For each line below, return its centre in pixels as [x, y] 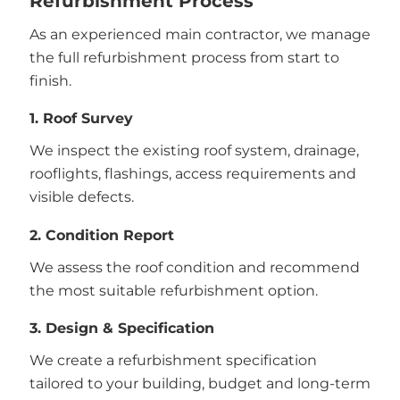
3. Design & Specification [121, 329]
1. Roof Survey [81, 119]
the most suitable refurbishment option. [173, 290]
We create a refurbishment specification [173, 361]
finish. [50, 80]
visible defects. [81, 197]
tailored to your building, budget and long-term [200, 384]
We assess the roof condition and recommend [194, 267]
